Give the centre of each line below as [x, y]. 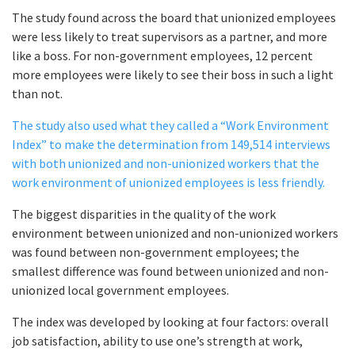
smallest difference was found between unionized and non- [170, 271]
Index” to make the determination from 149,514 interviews [171, 145]
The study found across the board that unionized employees [174, 18]
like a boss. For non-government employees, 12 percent [162, 56]
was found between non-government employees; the [156, 252]
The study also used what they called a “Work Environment [170, 126]
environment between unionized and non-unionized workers [175, 233]
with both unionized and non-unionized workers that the [166, 164]
